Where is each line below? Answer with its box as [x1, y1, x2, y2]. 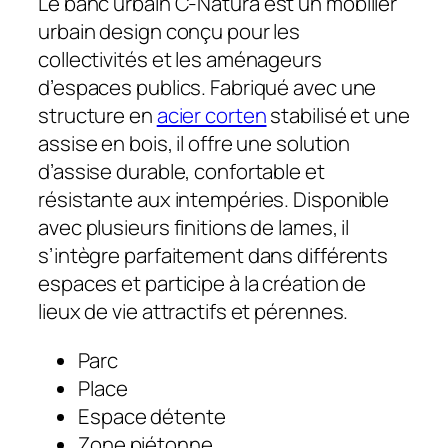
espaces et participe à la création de [38, 269, 367, 298]
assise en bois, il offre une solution [38, 129, 351, 158]
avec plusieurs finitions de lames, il [38, 213, 350, 242]
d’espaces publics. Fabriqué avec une [38, 73, 377, 102]
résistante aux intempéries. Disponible [38, 185, 390, 214]
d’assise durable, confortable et [38, 157, 325, 186]
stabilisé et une [266, 101, 410, 130]
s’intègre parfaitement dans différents [38, 241, 389, 270]
